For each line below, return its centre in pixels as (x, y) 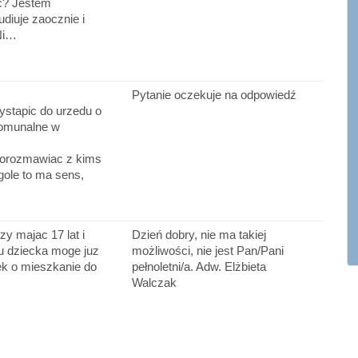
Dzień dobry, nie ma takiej (199, 235)
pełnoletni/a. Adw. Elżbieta (199, 267)
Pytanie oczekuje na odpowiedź (214, 95)
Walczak (154, 283)
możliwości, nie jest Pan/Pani (207, 251)
